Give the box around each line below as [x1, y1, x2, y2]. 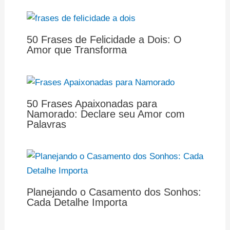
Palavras [26, 118, 66, 130]
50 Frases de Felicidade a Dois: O [26, 34, 182, 46]
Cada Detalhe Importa [26, 196, 127, 208]
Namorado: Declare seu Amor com [26, 108, 185, 120]
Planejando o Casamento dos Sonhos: [26, 186, 201, 198]
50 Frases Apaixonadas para [26, 98, 157, 109]
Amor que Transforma [26, 44, 127, 56]
